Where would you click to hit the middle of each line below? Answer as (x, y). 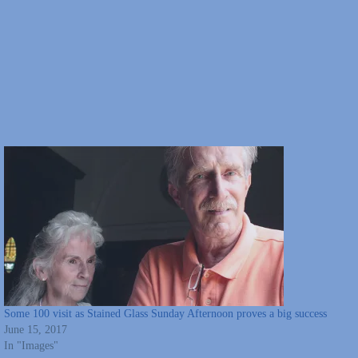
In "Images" (31, 345)
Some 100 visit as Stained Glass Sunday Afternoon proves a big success (165, 313)
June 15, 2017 (35, 329)
